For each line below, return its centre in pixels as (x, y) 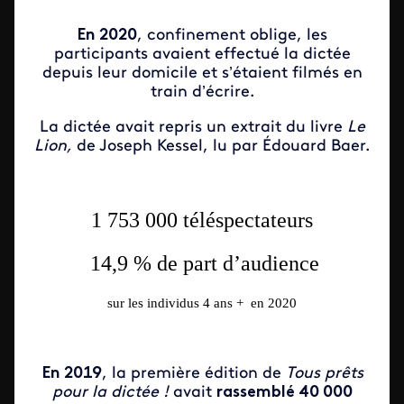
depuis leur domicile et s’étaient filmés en (202, 73)
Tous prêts (324, 374)
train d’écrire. (202, 92)
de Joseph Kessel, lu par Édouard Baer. (221, 147)
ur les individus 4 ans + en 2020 (205, 303)
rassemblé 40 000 (284, 393)
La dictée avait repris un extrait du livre (193, 128)
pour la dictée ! (112, 393)
